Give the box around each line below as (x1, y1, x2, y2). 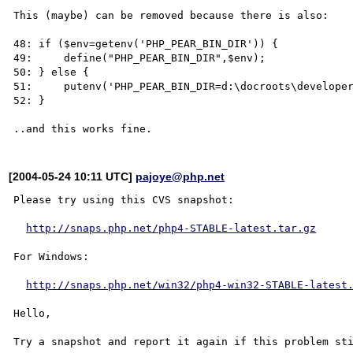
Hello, (13, 307, 52, 319)
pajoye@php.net (136, 169, 225, 183)
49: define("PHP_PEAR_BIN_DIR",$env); (13, 51, 266, 64)
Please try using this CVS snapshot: (13, 193, 235, 206)
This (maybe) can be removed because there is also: (13, 9, 329, 21)
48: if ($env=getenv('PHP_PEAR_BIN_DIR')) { (13, 37, 279, 50)
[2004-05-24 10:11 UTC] (9, 169, 136, 183)
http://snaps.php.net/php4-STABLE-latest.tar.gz (26, 221, 317, 234)
